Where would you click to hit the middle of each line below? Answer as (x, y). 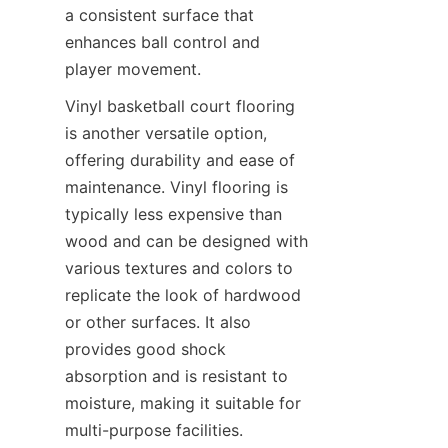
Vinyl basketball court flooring (180, 106)
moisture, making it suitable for (183, 403)
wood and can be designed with (186, 241)
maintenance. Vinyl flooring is (176, 187)
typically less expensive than (173, 214)
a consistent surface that (159, 15)
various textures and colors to (179, 268)
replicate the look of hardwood (183, 295)
